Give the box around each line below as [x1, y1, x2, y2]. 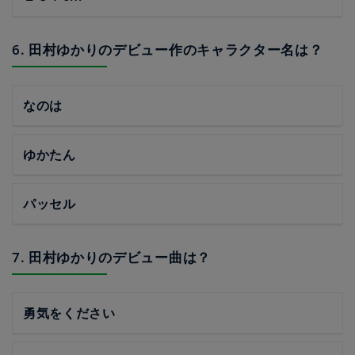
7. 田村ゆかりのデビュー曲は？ [12, 248, 211, 266]
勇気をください [23, 304, 116, 322]
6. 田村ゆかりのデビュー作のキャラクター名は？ [12, 40, 323, 59]
